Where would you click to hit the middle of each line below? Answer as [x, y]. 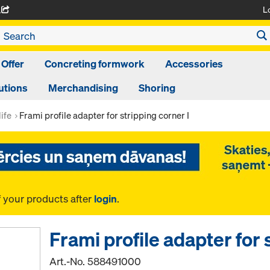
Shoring [157, 88]
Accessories [194, 64]
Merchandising [83, 88]
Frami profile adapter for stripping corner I [104, 115]
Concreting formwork [95, 64]
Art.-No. [69, 261]
